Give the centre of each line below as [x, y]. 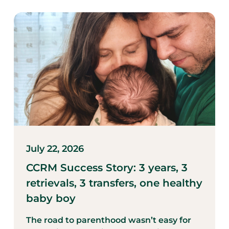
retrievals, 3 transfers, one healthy [114, 183]
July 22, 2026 [55, 148]
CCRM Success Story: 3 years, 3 [107, 167]
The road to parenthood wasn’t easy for [108, 220]
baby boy [52, 198]
